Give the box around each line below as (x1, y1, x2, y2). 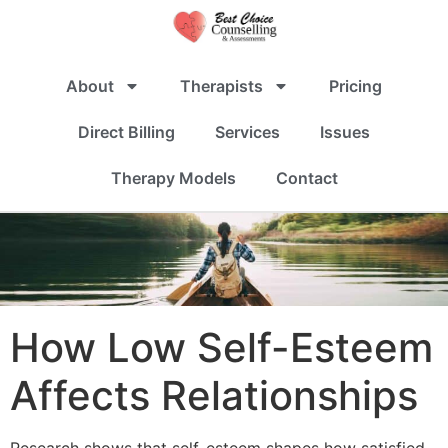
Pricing (329, 75, 382, 96)
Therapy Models (110, 167, 236, 188)
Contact (275, 167, 338, 188)
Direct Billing (78, 121, 175, 142)
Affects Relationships (10, 371, 418, 421)
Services (215, 121, 280, 142)
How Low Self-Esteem (10, 323, 433, 373)
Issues (320, 121, 370, 142)
